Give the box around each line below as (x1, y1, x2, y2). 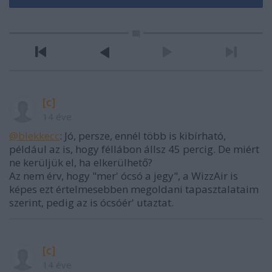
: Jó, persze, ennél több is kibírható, (59, 129, 226, 143)
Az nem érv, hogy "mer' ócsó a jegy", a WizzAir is (9, 169, 238, 183)
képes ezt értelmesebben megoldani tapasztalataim (9, 182, 259, 197)
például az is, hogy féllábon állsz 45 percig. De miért (9, 142, 259, 157)
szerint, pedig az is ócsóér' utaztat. (9, 195, 174, 210)
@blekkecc (9, 129, 59, 143)
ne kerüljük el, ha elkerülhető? (9, 155, 152, 170)
